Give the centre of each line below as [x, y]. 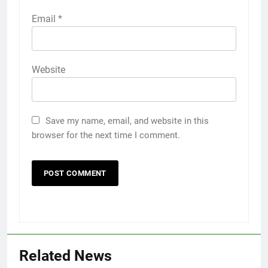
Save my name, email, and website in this [127, 121]
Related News [66, 256]
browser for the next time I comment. [106, 135]
